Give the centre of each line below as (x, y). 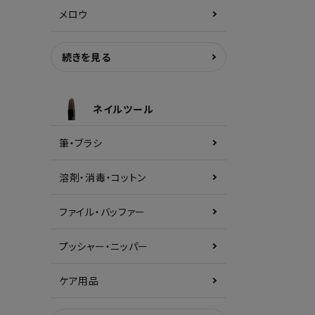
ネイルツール (123, 109)
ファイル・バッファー (102, 212)
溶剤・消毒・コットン (103, 177)
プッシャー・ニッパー (104, 246)
